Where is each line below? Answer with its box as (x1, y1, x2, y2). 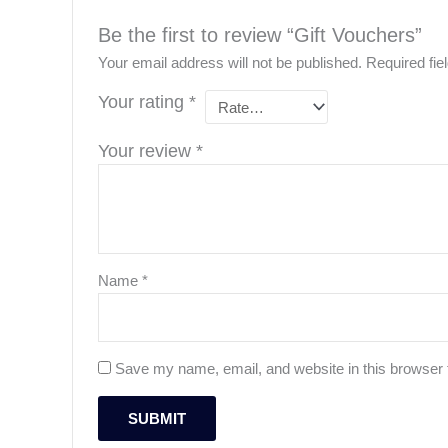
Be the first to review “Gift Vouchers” (98, 24, 423, 47)
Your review (98, 141, 197, 162)
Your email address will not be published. (98, 54, 363, 72)
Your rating (98, 92, 190, 113)
